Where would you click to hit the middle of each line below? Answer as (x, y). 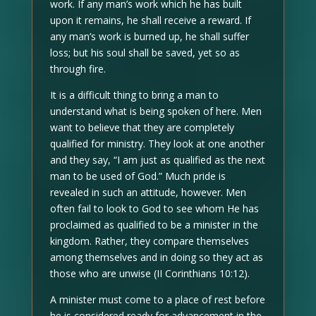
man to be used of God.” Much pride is (138, 176)
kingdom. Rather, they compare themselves (149, 241)
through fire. (78, 68)
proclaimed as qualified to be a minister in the (154, 224)
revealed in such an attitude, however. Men (148, 192)
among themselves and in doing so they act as (156, 257)
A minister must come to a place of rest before (157, 299)
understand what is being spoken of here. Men (156, 111)
